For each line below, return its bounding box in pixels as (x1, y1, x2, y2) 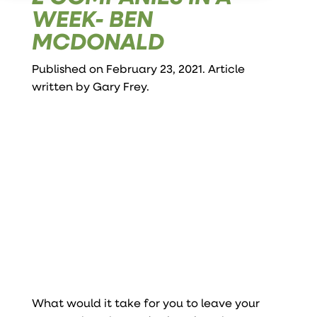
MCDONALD (31, 24, 164, 57)
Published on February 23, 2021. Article (31, 60, 245, 76)
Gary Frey (92, 78, 146, 93)
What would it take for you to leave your (31, 294, 260, 310)
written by (31, 78, 93, 93)
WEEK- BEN (31, 1, 153, 34)
